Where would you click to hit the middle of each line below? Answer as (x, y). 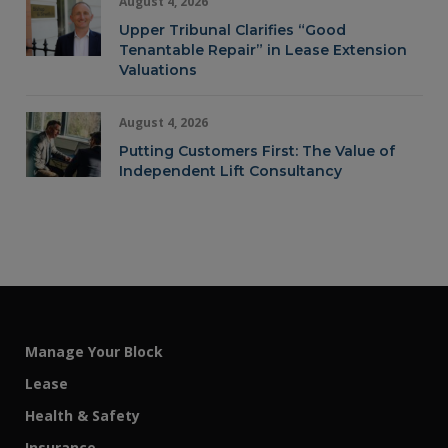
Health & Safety (82, 415)
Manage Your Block (94, 351)
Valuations (158, 69)
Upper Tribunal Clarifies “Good (232, 29)
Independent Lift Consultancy (230, 170)
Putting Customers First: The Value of (257, 150)
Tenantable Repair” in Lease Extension (263, 49)
